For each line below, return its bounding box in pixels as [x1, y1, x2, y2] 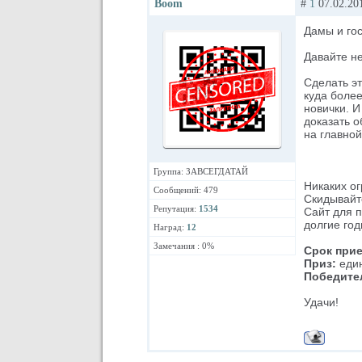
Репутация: [154, 204, 199, 213]
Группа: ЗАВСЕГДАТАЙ [154, 166, 248, 176]
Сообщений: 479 [154, 185, 218, 195]
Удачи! [304, 296, 339, 309]
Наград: [154, 222, 187, 232]
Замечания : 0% [154, 241, 214, 250]
